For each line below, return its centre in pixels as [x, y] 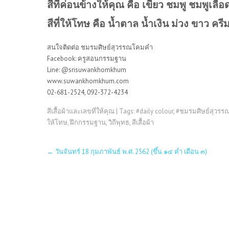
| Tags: [126, 111]
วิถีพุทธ [119, 122]
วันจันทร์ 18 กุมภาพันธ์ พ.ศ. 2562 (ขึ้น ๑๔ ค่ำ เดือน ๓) [130, 151]
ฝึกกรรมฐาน [88, 122]
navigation [69, 157]
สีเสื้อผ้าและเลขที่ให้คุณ [81, 111]
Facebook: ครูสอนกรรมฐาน [87, 58]
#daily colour [155, 111]
